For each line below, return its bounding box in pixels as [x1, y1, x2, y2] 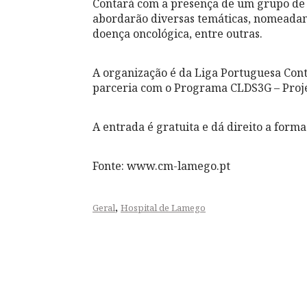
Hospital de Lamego [121, 201, 206, 214]
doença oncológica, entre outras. [93, 25, 262, 41]
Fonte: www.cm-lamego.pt [93, 158, 230, 173]
